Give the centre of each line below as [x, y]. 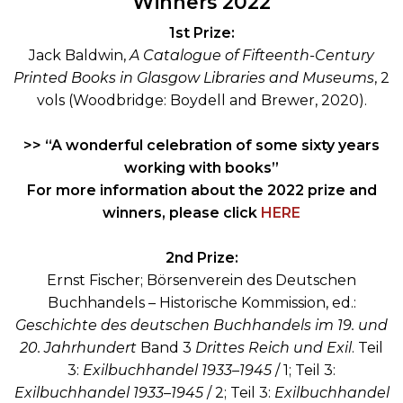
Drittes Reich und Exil [273, 348]
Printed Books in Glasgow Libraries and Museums [194, 78]
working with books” [201, 168]
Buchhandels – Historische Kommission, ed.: [201, 303]
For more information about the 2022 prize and [201, 191]
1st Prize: [201, 33]
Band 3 [168, 348]
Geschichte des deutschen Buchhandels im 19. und [201, 326]
